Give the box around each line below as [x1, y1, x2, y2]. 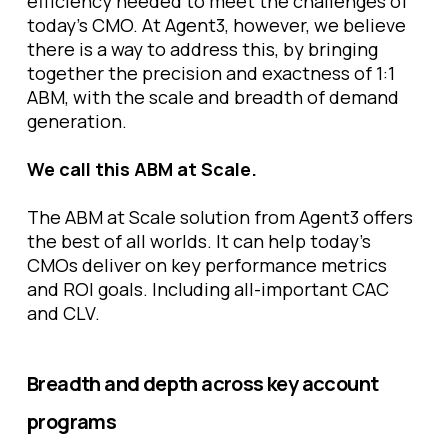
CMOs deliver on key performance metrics [27, 253, 387, 277]
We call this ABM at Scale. [27, 157, 257, 181]
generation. [27, 109, 127, 133]
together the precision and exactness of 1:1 [27, 61, 395, 85]
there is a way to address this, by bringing [27, 37, 378, 61]
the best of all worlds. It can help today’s [27, 229, 371, 253]
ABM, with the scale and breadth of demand [27, 85, 399, 109]
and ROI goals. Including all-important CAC [27, 277, 389, 301]
